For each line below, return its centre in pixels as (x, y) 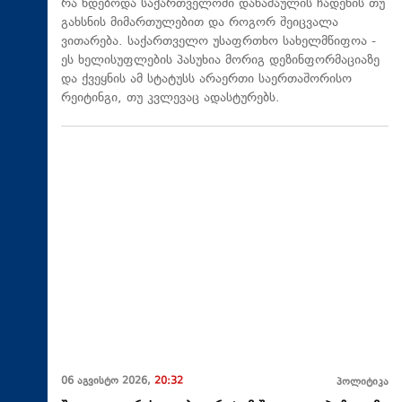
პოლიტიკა (363, 382)
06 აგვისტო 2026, (108, 381)
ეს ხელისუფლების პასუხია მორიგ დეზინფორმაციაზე (220, 60)
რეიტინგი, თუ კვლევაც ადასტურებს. (170, 98)
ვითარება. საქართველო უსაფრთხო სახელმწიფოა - (218, 41)
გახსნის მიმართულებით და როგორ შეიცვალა (200, 22)
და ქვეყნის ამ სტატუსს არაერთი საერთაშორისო (206, 79)
